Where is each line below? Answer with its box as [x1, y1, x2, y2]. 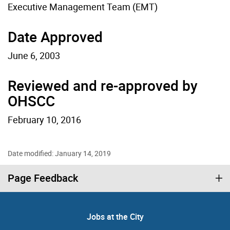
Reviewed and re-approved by [8, 75, 198, 95]
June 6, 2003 [8, 49, 60, 62]
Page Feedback [8, 170, 78, 185]
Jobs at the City [86, 210, 144, 222]
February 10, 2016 [8, 113, 81, 126]
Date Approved [8, 26, 103, 46]
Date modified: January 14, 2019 [8, 148, 111, 158]
